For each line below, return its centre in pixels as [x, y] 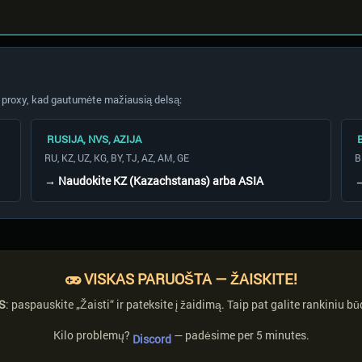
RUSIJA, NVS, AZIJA [93, 139]
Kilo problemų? [93, 335]
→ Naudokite [79, 181]
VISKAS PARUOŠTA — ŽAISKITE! [189, 279]
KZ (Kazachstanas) [162, 181]
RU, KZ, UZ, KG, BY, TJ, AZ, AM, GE [117, 158]
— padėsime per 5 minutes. [240, 335]
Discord [152, 339]
